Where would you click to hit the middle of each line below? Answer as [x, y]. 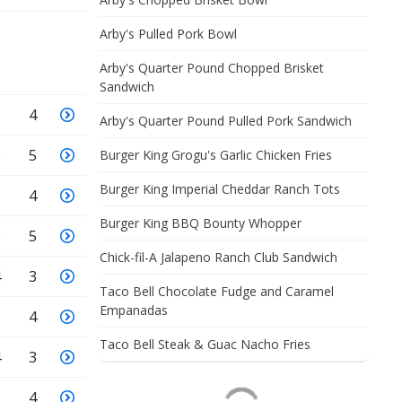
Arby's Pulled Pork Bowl [168, 34]
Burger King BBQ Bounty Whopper [201, 223]
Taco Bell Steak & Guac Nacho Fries [205, 344]
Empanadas [134, 310]
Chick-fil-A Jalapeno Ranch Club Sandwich [218, 257]
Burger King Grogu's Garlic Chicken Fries [216, 155]
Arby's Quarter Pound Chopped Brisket [212, 68]
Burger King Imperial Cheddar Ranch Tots [220, 189]
